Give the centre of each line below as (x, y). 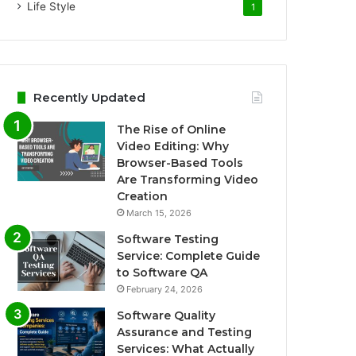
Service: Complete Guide (189, 256)
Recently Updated (90, 97)
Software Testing (168, 239)
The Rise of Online (172, 130)
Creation (143, 196)
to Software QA (163, 273)
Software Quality (166, 315)
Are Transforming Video (188, 180)
